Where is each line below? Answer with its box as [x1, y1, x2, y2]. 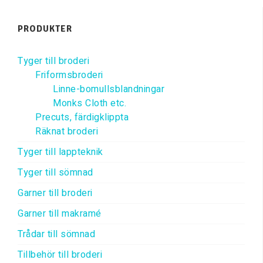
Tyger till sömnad [18, 166, 93, 180]
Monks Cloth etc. [53, 96, 126, 111]
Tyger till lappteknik [18, 145, 103, 160]
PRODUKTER [18, 23, 72, 35]
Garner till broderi [18, 186, 93, 201]
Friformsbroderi [35, 68, 103, 83]
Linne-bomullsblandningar [53, 82, 164, 97]
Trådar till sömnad [18, 227, 95, 242]
